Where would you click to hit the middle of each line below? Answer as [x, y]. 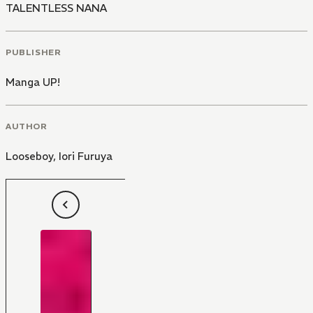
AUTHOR [27, 126]
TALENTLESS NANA [56, 8]
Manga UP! [33, 82]
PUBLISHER [34, 52]
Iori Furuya [86, 156]
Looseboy [29, 156]
